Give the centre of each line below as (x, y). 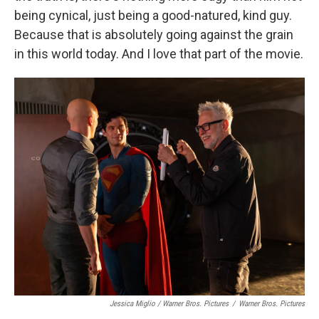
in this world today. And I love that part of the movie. (159, 54)
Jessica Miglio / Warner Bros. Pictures (169, 304)
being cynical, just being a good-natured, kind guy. (153, 15)
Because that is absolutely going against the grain (154, 35)
